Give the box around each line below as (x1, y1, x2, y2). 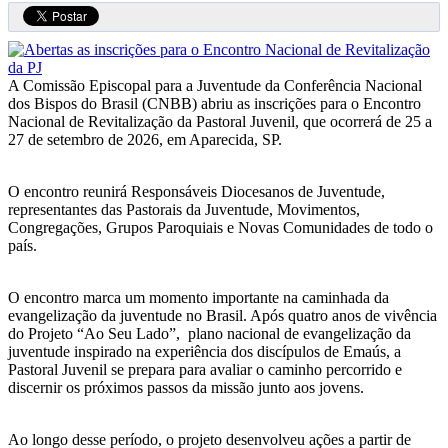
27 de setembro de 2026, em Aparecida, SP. (8, 131, 282, 149)
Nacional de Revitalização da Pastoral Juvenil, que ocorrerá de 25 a (8, 113, 432, 131)
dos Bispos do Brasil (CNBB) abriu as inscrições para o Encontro (8, 95, 421, 113)
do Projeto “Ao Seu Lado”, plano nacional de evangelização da (8, 325, 411, 343)
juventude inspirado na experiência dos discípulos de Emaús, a (8, 343, 401, 361)
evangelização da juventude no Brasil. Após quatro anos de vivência (8, 307, 437, 325)
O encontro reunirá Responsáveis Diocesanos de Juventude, (8, 183, 385, 201)
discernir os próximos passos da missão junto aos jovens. (8, 379, 364, 397)
